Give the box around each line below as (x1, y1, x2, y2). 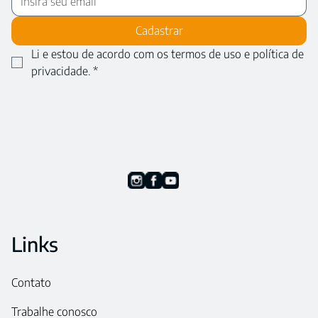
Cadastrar (135, 23, 183, 38)
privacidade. (31, 63, 90, 78)
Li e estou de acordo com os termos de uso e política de (31, 46, 304, 61)
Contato (11, 275, 51, 290)
